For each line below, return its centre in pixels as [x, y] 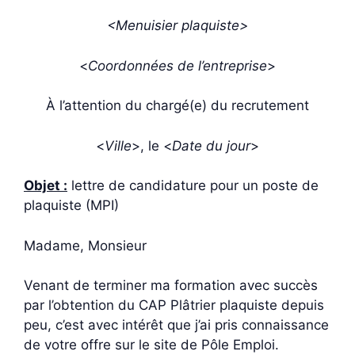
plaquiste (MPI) [71, 205]
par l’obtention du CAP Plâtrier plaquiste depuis [174, 305]
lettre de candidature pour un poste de [193, 185]
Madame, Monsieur [85, 245]
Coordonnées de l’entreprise [177, 65]
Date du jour [211, 145]
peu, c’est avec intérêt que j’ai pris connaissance [176, 325]
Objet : [46, 185]
